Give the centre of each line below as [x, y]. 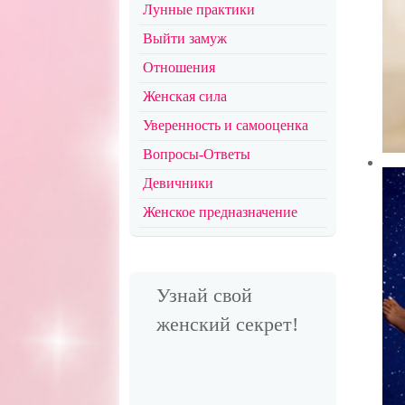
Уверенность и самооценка [226, 125]
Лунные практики [199, 9]
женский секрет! [228, 324]
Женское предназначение [221, 212]
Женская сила [185, 96]
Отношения [179, 67]
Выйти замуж [185, 38]
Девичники [179, 183]
